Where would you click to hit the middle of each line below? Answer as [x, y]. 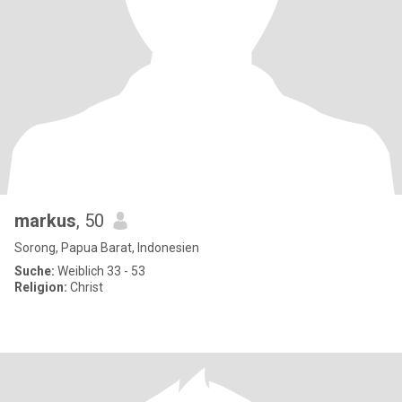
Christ [85, 287]
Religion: [41, 287]
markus [45, 221]
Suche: [35, 271]
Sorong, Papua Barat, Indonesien [107, 248]
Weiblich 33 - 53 [100, 271]
